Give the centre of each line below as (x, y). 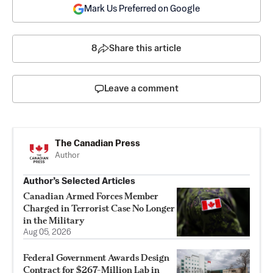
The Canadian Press (97, 144)
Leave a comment (141, 89)
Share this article (145, 49)
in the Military (54, 221)
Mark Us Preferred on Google (142, 9)
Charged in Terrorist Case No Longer (99, 208)
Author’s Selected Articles (79, 182)
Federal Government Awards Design (96, 258)
